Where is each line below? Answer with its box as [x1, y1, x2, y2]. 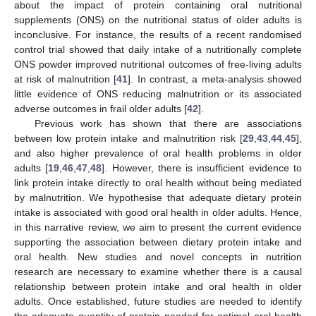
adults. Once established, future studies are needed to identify [14, 295, 302, 307]
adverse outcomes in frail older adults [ [14, 102, 187, 114]
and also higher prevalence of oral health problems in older [14, 147, 302, 159]
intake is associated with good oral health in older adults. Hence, [14, 206, 302, 218]
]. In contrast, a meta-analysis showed [128, 73, 303, 85]
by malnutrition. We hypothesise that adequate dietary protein [14, 191, 302, 203]
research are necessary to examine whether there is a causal [14, 265, 302, 277]
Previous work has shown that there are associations [34, 117, 302, 129]
